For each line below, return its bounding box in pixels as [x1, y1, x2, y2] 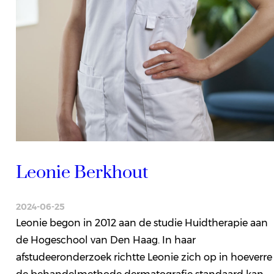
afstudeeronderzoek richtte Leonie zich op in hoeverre [15, 251, 272, 263]
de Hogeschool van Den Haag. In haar [15, 234, 196, 246]
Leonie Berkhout [15, 161, 148, 185]
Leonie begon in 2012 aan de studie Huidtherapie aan [15, 217, 268, 229]
